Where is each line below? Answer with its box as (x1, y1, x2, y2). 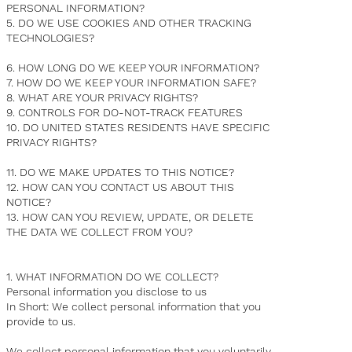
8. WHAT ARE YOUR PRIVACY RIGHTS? (6, 91, 199, 104)
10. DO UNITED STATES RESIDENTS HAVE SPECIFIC (6, 121, 270, 134)
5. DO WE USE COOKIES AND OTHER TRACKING (6, 16, 252, 30)
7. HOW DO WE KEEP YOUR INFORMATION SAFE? (6, 76, 257, 90)
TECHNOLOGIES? (6, 31, 95, 45)
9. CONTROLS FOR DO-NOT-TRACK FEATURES (6, 106, 244, 119)
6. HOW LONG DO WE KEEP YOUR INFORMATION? (6, 61, 260, 75)
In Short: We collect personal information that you (6, 300, 262, 313)
